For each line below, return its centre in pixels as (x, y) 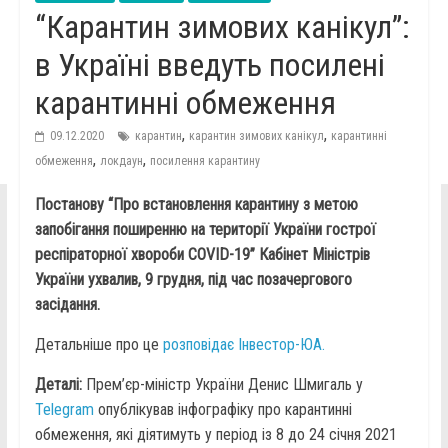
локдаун (121, 161)
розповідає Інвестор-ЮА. (243, 345)
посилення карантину (204, 161)
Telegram (64, 410)
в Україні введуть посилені (209, 65)
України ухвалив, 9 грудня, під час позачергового (193, 280)
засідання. (69, 305)
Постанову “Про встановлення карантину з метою (196, 205)
